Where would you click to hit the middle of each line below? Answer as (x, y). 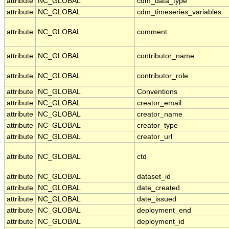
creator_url (155, 137)
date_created (158, 188)
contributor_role (163, 76)
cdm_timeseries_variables (179, 12)
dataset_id (154, 177)
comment (152, 32)
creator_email (159, 103)
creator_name (160, 114)
